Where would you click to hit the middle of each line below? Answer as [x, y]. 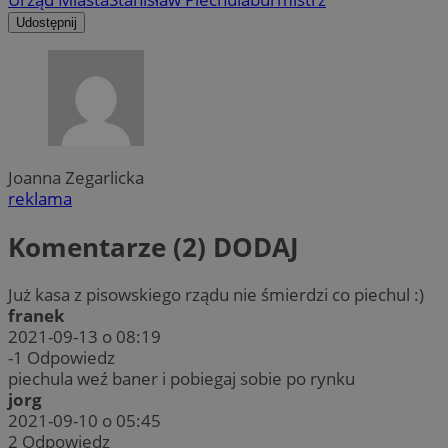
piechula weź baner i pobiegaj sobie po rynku [181, 379]
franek [36, 316]
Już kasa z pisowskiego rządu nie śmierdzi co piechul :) [216, 295]
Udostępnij [46, 23]
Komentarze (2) [110, 246]
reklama [40, 199]
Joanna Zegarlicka [76, 178]
